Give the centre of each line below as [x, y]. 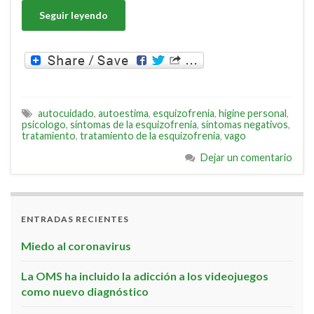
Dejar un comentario [246, 158]
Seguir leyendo [74, 15]
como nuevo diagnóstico [85, 292]
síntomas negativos [245, 125]
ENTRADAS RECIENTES [75, 219]
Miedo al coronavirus [76, 246]
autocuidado [66, 114]
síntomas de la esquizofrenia [134, 125]
